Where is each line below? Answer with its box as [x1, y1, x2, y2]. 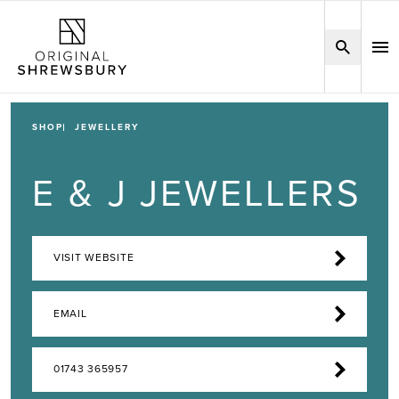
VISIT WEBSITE [53, 251, 134, 265]
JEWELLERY [75, 122, 139, 133]
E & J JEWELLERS [32, 171, 362, 217]
